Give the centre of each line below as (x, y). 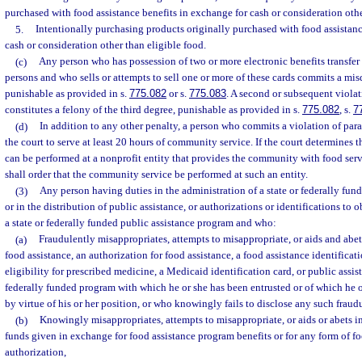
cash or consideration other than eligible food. (105, 45)
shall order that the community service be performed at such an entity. (156, 175)
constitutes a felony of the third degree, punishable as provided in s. (154, 110)
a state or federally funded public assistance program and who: (141, 223)
